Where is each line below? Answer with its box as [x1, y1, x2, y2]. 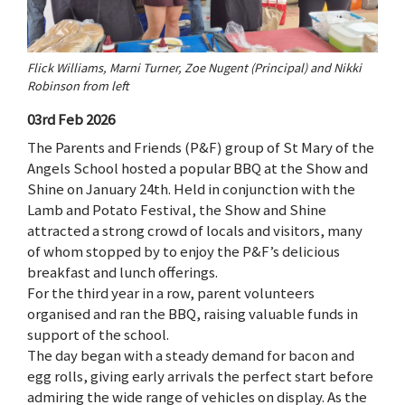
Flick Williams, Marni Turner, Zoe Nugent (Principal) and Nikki [27, 60, 362, 77]
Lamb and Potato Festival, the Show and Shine [27, 200, 326, 221]
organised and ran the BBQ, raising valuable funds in [27, 304, 358, 325]
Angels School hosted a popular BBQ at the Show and [27, 158, 368, 179]
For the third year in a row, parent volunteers [27, 283, 315, 304]
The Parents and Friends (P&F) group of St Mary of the [27, 137, 374, 158]
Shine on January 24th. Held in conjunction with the [27, 179, 355, 200]
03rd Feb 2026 [27, 108, 115, 129]
